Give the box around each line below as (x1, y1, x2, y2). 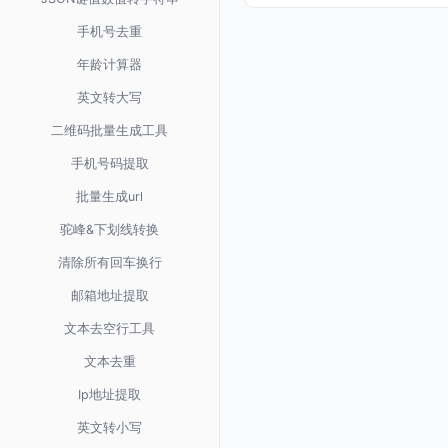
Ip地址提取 (78, 387, 141, 402)
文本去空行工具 (64, 321, 155, 336)
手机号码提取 (70, 156, 149, 171)
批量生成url (76, 189, 143, 204)
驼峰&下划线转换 (60, 222, 159, 237)
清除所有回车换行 (57, 255, 162, 270)
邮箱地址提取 (70, 288, 149, 303)
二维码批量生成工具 (51, 123, 168, 138)
